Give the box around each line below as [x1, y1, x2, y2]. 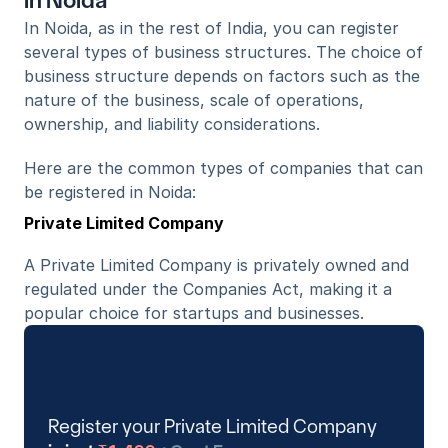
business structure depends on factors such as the [24, 66, 420, 86]
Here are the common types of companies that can [24, 158, 423, 178]
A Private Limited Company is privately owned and [24, 255, 409, 275]
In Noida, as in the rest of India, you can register [24, 18, 399, 38]
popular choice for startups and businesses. [24, 303, 364, 323]
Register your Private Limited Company [48, 415, 377, 438]
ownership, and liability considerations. [24, 114, 325, 134]
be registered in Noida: [24, 182, 196, 202]
